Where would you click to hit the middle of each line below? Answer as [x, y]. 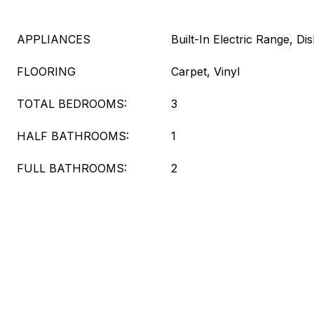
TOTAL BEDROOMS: [72, 104]
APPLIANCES [54, 39]
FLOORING [46, 71]
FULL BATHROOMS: [72, 168]
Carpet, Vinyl [205, 71]
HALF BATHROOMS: [73, 136]
